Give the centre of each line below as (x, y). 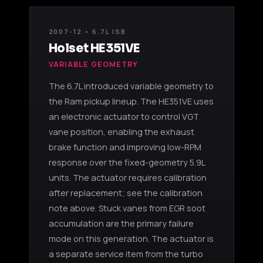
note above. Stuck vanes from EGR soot (127, 208)
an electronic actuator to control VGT (124, 116)
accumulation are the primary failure (121, 223)
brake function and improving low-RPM (125, 147)
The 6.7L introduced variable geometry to (131, 86)
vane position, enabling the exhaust (121, 131)
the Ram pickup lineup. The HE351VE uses (131, 101)
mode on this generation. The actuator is (131, 238)
